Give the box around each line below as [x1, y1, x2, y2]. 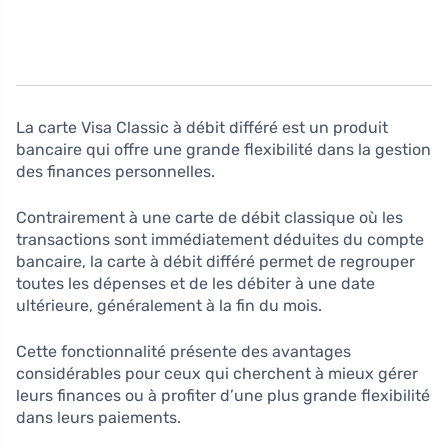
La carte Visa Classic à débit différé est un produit [16, 118, 388, 138]
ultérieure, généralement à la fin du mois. [16, 296, 322, 316]
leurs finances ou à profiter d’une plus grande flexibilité [16, 386, 430, 406]
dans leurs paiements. [16, 408, 181, 428]
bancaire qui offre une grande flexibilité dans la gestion [16, 140, 431, 160]
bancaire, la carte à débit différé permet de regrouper [16, 252, 415, 272]
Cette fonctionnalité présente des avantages [16, 342, 351, 362]
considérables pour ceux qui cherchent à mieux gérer [16, 364, 418, 384]
